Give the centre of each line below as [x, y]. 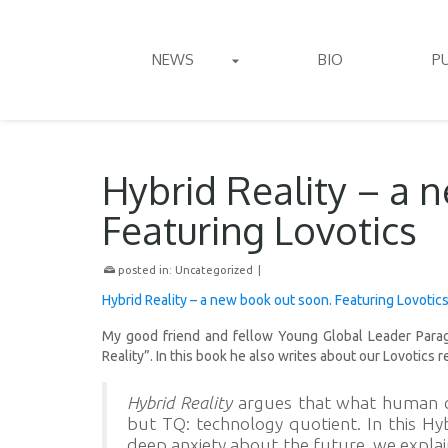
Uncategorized [214, 270]
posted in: [145, 270]
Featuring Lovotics [259, 230]
